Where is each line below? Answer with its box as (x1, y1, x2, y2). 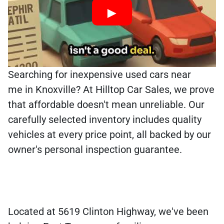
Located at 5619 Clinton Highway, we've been (8, 205, 208, 218)
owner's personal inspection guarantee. (8, 143, 182, 156)
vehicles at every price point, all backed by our (8, 128, 211, 141)
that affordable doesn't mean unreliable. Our (8, 98, 204, 111)
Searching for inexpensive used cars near (8, 68, 191, 81)
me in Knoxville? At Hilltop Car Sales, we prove (8, 83, 214, 96)
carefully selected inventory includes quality (8, 113, 201, 126)
